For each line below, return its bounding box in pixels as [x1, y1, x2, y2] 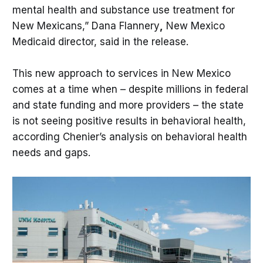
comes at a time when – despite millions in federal [12, 83, 248, 96]
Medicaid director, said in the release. [12, 36, 188, 48]
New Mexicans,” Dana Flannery [12, 20, 160, 32]
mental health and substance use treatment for [12, 4, 235, 16]
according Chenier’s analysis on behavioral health [12, 131, 247, 143]
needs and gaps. [12, 147, 90, 159]
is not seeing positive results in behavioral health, [12, 115, 246, 127]
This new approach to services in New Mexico [12, 68, 231, 80]
